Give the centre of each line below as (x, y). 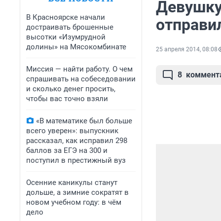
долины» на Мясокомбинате (76, 47)
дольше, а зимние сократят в (77, 192)
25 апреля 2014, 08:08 (187, 50)
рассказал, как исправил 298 (77, 141)
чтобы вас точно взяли (67, 99)
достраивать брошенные (70, 27)
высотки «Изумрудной (66, 37)
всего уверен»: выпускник (72, 131)
